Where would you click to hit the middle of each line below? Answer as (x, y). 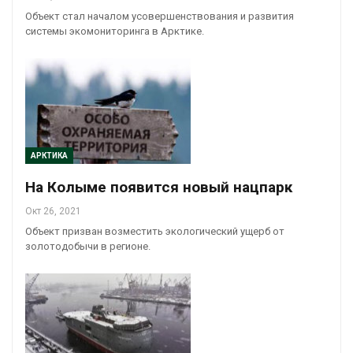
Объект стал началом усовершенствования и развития (160, 16)
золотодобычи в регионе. (88, 247)
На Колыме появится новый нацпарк (159, 188)
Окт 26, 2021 (53, 212)
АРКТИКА (49, 156)
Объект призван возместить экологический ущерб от (155, 232)
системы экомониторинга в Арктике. (115, 31)
